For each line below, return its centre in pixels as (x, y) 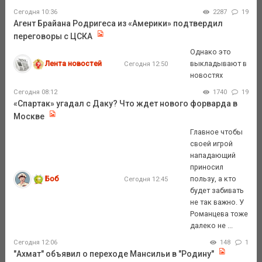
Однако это (211, 52)
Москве (29, 116)
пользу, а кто (213, 179)
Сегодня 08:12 (35, 92)
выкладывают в (219, 64)
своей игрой (212, 144)
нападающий (213, 156)
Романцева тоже (219, 214)
